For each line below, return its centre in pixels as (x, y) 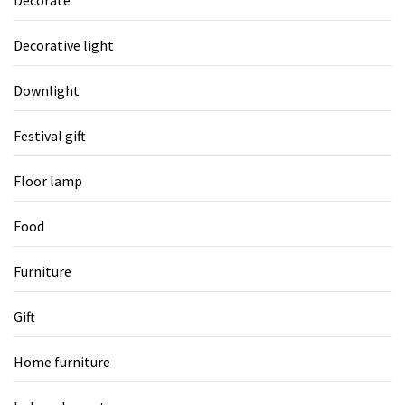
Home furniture (62, 361)
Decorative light (64, 45)
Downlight (47, 90)
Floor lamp (48, 180)
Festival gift (50, 135)
